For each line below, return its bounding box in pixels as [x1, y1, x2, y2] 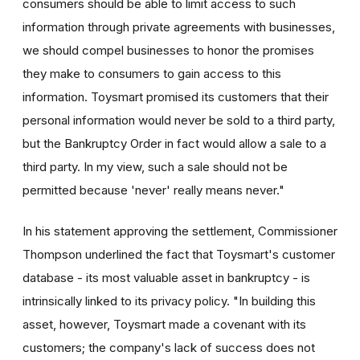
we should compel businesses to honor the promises [22, 42, 314, 58]
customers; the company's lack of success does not [22, 339, 315, 355]
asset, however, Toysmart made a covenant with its [22, 316, 306, 332]
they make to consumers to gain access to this [22, 65, 281, 81]
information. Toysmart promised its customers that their [22, 88, 329, 104]
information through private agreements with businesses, [22, 18, 335, 35]
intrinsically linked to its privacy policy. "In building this [22, 292, 316, 309]
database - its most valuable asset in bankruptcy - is [22, 269, 310, 285]
